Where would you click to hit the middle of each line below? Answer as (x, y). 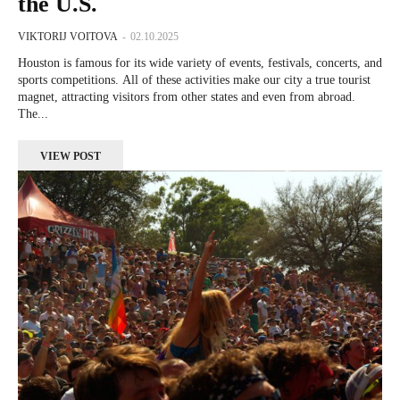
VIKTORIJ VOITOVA (68, 36)
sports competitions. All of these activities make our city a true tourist (194, 79)
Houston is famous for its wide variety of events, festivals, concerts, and (200, 62)
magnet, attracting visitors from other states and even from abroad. (187, 96)
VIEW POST (71, 156)
